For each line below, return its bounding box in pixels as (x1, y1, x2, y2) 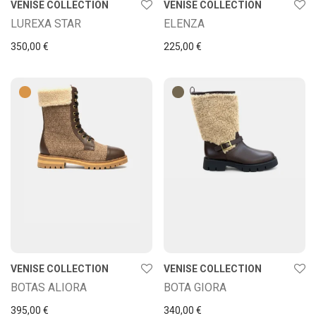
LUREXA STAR (11, 16, 81, 30)
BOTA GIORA (164, 280, 226, 294)
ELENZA (164, 16, 205, 30)
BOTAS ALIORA (11, 280, 87, 294)
